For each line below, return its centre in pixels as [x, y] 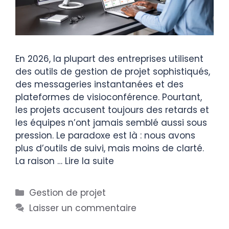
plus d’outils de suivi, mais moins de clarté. [110, 148]
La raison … [40, 161]
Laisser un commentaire [83, 208]
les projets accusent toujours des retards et [112, 110]
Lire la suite [89, 161]
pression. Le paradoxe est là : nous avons [105, 135]
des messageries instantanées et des [99, 84]
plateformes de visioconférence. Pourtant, [109, 97]
